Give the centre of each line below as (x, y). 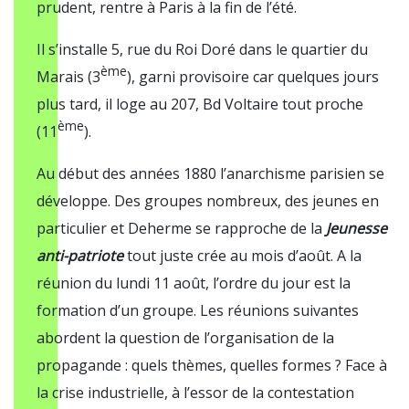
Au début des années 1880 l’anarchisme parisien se (210, 173)
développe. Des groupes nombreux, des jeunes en (208, 201)
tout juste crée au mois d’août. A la (242, 256)
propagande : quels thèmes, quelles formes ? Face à (212, 365)
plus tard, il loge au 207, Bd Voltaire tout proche (200, 104)
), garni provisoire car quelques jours (253, 77)
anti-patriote (80, 256)
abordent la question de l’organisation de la (185, 338)
